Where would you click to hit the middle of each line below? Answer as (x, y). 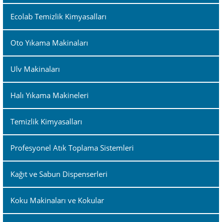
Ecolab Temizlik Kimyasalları (58, 16)
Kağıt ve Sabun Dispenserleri (59, 174)
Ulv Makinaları (35, 69)
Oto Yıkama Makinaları (49, 43)
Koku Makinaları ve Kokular (57, 200)
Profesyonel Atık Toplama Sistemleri (72, 148)
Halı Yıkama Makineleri (50, 95)
